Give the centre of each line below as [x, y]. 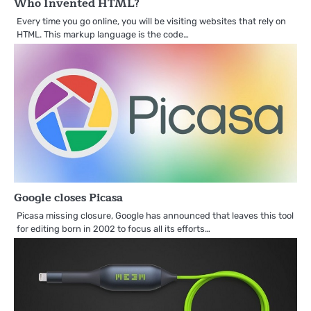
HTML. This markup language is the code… [103, 35]
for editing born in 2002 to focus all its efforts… [114, 229]
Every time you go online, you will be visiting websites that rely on [151, 22]
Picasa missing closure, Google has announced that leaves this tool [155, 216]
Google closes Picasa [68, 198]
